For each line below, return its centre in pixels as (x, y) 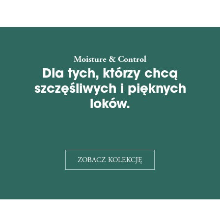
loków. (110, 103)
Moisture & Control (110, 59)
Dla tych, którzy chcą (110, 73)
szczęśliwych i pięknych (110, 88)
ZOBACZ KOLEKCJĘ (110, 160)
